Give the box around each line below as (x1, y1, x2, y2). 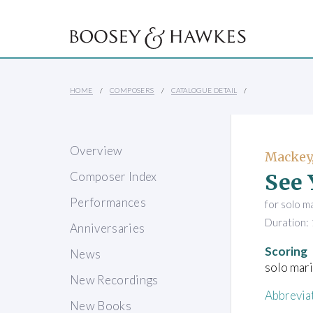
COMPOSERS (110, 86, 154, 95)
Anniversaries (70, 221, 145, 236)
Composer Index (70, 169, 157, 184)
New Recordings (70, 272, 159, 288)
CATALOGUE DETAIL (171, 86, 238, 95)
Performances (70, 195, 147, 210)
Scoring (265, 243, 307, 259)
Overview (70, 143, 123, 159)
